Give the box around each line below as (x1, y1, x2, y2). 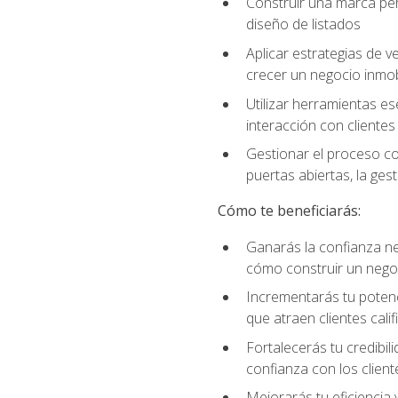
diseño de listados (245, 14, 361, 35)
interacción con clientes (245, 115, 395, 135)
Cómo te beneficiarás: (217, 201, 361, 221)
